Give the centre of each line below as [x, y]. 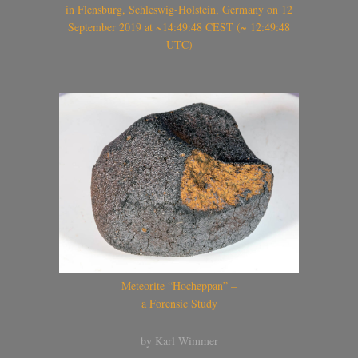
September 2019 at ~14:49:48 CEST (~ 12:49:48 [179, 26]
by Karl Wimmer [179, 340]
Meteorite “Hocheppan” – [179, 286]
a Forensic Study [179, 303]
